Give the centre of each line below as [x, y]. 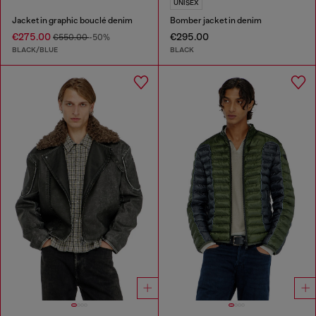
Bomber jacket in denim [215, 21]
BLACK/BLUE [35, 49]
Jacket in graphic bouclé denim [72, 21]
